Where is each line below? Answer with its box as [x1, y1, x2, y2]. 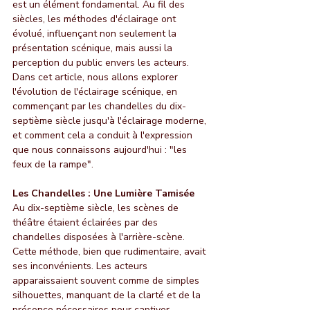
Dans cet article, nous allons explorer [12, 70, 181, 84]
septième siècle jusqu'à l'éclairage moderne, [12, 113, 209, 127]
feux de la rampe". [12, 157, 93, 171]
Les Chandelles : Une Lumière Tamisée [12, 186, 194, 200]
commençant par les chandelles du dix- [12, 99, 186, 113]
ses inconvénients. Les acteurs [12, 259, 150, 273]
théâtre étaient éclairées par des [12, 215, 161, 229]
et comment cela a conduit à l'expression [12, 128, 195, 142]
